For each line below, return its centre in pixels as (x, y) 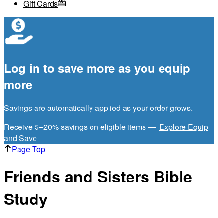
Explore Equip (184, 127)
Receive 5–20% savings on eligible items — (81, 127)
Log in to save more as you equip (97, 67)
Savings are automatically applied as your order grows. (98, 108)
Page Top (28, 149)
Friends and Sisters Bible (98, 176)
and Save (20, 138)
